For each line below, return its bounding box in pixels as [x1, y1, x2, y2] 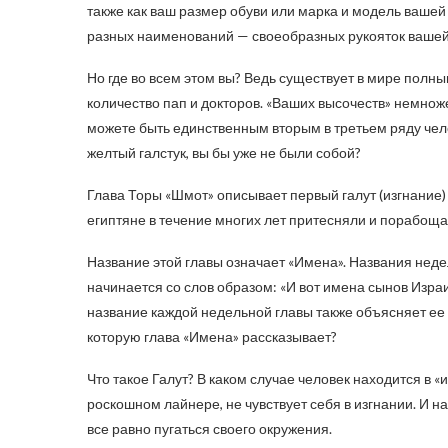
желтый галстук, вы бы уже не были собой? [87, 144, 361, 162]
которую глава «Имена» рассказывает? [87, 328, 337, 346]
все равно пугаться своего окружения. [87, 420, 332, 438]
